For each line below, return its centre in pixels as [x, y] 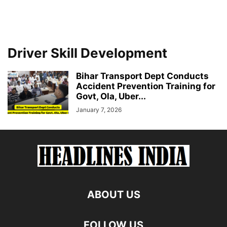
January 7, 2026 [99, 110]
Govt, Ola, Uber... [111, 96]
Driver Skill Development [87, 53]
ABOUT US [113, 195]
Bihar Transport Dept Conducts [142, 76]
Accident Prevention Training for [146, 86]
